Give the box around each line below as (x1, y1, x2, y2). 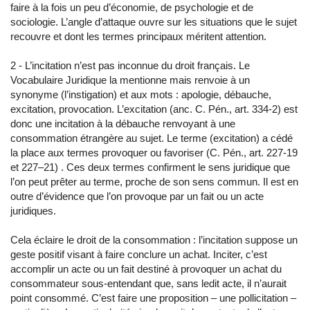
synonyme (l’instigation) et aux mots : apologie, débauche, (10, 89, 271, 100)
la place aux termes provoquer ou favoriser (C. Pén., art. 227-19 (10, 147, 298, 158)
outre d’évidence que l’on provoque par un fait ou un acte (10, 190, 264, 202)
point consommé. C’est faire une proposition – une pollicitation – (10, 292, 296, 304)
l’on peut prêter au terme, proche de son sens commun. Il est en (10, 176, 298, 188)
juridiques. (10, 205, 56, 217)
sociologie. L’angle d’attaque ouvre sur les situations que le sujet (10, 16, 297, 28)
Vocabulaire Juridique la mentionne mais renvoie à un (10, 74, 250, 86)
